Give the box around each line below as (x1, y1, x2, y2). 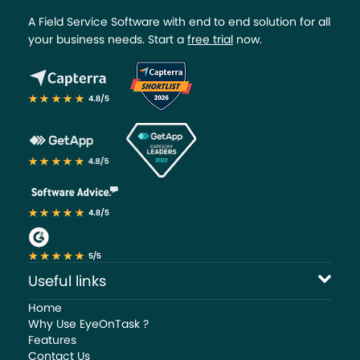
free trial (187, 31, 233, 48)
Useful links (28, 271, 106, 292)
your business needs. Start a (28, 31, 187, 48)
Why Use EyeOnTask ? (28, 316, 149, 333)
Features (28, 332, 76, 349)
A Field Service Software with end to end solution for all (28, 14, 330, 31)
